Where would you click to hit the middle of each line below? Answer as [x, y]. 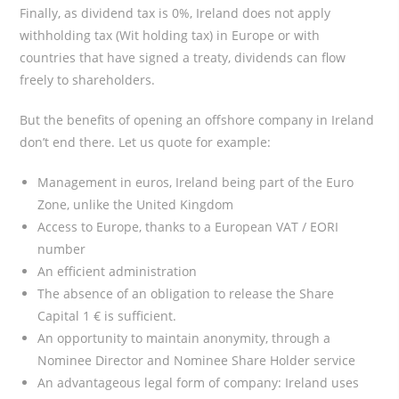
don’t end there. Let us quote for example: [146, 142]
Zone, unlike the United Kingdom [136, 204]
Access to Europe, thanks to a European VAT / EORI [188, 226]
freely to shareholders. [88, 79]
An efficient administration [118, 271]
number [62, 248]
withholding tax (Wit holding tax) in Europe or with [170, 35]
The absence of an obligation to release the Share [186, 293]
